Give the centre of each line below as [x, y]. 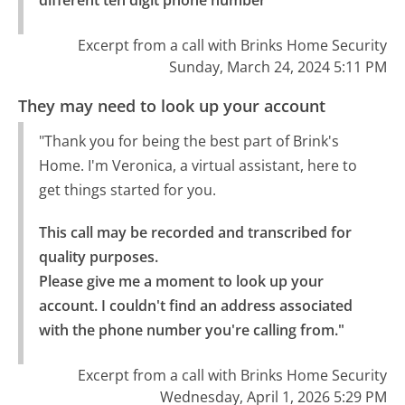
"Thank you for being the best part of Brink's [188, 141]
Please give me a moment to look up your [181, 281]
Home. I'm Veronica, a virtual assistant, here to [198, 166]
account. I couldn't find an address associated [195, 305]
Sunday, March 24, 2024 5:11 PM [278, 66]
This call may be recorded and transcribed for [195, 232]
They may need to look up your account [172, 106]
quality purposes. [98, 256]
